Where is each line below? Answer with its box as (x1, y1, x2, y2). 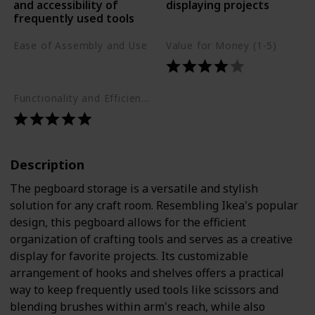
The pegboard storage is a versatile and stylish (10, 180, 258, 196)
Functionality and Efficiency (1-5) (141, 91, 150, 105)
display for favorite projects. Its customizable (10, 247, 248, 264)
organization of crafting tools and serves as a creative (10, 231, 292, 247)
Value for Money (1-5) (165, 38, 278, 52)
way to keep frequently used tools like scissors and (10, 281, 278, 297)
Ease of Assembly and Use (13, 38, 148, 52)
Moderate (17, 55, 67, 70)
